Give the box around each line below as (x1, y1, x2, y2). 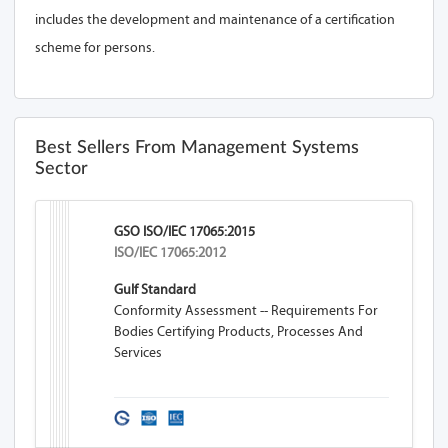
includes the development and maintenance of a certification (35, 11, 395, 28)
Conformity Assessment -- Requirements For (114, 302, 379, 319)
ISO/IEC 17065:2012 (114, 244, 227, 261)
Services (114, 344, 163, 361)
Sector (35, 160, 88, 178)
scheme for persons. (35, 39, 155, 56)
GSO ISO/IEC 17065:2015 (114, 223, 256, 240)
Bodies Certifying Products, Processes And (114, 323, 364, 340)
